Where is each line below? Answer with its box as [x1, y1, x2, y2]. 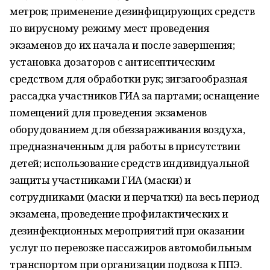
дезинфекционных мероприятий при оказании [10, 224, 245, 237]
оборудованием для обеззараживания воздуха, [10, 122, 245, 136]
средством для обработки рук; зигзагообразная [10, 72, 248, 86]
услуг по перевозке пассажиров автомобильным [10, 240, 252, 254]
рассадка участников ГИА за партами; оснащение [10, 89, 259, 102]
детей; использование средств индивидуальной [10, 156, 250, 170]
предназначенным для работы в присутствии [10, 139, 240, 153]
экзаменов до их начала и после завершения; [10, 38, 235, 52]
